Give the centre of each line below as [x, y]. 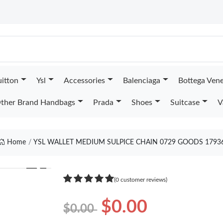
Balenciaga [141, 81]
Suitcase [185, 103]
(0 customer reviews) [141, 179]
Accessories [84, 81]
